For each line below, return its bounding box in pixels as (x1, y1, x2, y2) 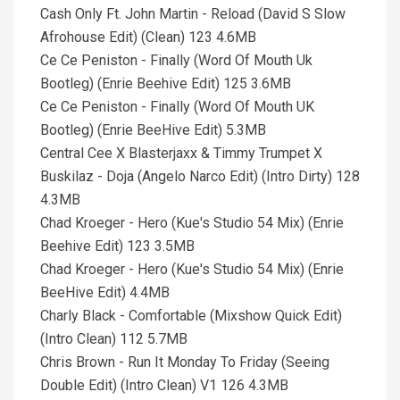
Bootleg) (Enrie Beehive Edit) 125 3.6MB (40, 75, 291, 92)
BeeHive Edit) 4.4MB (40, 284, 170, 301)
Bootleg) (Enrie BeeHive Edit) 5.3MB (40, 121, 266, 138)
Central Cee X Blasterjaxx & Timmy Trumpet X (40, 145, 322, 162)
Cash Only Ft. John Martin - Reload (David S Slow (40, 5, 346, 22)
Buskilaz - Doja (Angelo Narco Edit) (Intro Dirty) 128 (40, 168, 360, 185)
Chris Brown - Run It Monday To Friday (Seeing (40, 354, 329, 371)
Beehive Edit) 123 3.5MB (40, 237, 195, 254)
